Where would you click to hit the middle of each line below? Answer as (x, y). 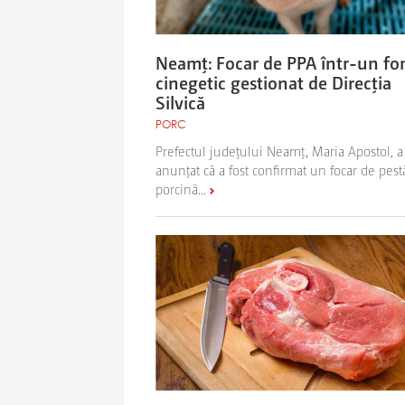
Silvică (180, 102)
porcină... (181, 188)
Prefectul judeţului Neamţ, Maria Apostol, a (279, 150)
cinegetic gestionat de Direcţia (273, 82)
